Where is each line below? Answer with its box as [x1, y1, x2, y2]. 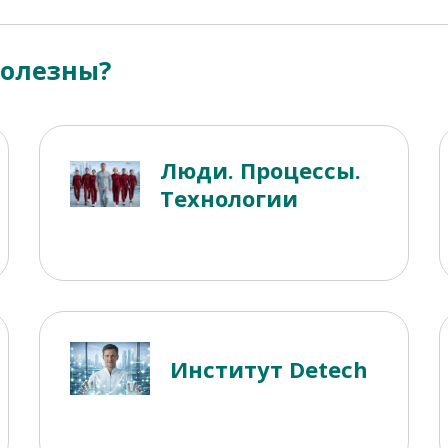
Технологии [159, 183, 298, 214]
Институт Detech [170, 353, 368, 384]
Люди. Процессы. [159, 155, 361, 186]
